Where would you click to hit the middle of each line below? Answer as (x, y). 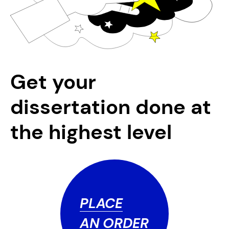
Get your (53, 82)
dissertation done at (110, 107)
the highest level (91, 132)
